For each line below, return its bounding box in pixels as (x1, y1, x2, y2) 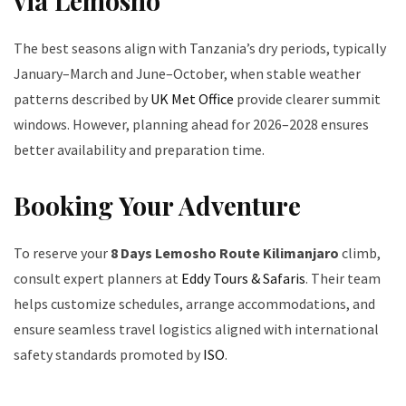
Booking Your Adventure (14, 188, 301, 223)
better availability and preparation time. (14, 140, 265, 159)
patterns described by (14, 90, 150, 109)
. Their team (305, 269, 381, 288)
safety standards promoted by (14, 345, 203, 364)
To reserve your (14, 244, 111, 263)
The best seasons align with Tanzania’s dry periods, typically (14, 39, 386, 58)
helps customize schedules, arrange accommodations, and (14, 295, 375, 314)
